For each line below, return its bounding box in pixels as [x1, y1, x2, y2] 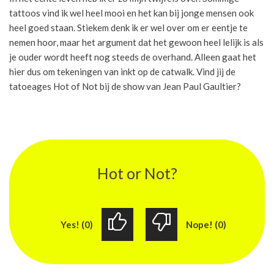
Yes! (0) [60, 219, 93, 231]
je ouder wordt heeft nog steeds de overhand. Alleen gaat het [9, 51, 256, 62]
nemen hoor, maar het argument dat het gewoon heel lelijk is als [9, 36, 264, 48]
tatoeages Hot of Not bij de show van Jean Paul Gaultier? [9, 80, 241, 92]
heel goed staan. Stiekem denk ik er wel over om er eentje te [9, 21, 248, 33]
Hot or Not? [97, 163, 177, 182]
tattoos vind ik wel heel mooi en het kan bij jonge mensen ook [9, 7, 254, 18]
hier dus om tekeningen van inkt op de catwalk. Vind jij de [9, 65, 235, 77]
